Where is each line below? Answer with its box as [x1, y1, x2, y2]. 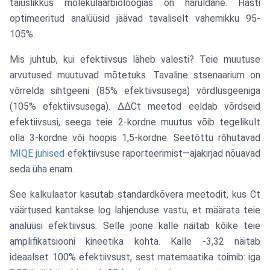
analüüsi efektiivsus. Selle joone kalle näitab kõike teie [10, 220, 260, 231]
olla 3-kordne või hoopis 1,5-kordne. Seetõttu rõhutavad [10, 132, 260, 143]
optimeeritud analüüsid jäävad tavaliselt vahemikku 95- [10, 13, 260, 24]
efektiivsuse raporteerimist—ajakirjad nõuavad [64, 148, 260, 159]
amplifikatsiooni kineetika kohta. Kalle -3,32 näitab [10, 236, 260, 247]
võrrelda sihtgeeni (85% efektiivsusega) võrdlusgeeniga [10, 85, 260, 96]
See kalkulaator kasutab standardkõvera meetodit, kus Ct [10, 189, 260, 200]
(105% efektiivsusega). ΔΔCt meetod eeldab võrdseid [10, 101, 260, 112]
